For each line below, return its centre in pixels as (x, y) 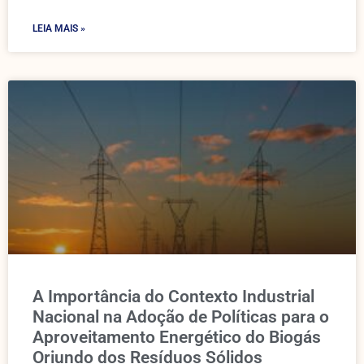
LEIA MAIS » (59, 28)
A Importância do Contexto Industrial (173, 297)
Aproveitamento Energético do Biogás (177, 337)
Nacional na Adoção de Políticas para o (181, 317)
